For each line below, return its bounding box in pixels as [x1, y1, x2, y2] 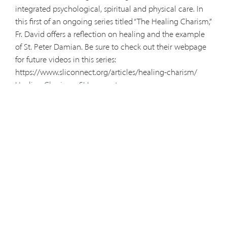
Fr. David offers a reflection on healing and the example [15, 29, 205, 40]
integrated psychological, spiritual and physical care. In [15, 4, 203, 14]
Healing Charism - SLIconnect [15, 80, 118, 90]
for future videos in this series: [15, 54, 116, 65]
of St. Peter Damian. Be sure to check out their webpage [15, 42, 206, 52]
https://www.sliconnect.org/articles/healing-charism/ [15, 67, 199, 78]
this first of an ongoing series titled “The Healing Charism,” [15, 16, 211, 27]
